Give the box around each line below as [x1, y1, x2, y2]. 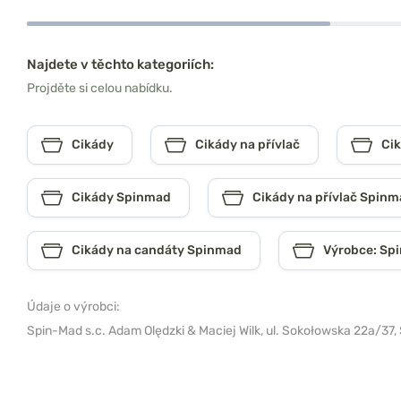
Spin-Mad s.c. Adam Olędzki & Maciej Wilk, [27, 323, 266, 339]
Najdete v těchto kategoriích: [27, 56, 214, 73]
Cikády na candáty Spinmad [72, 243, 242, 259]
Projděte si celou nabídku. [27, 81, 173, 97]
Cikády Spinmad [72, 190, 171, 206]
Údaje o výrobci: [27, 299, 120, 315]
